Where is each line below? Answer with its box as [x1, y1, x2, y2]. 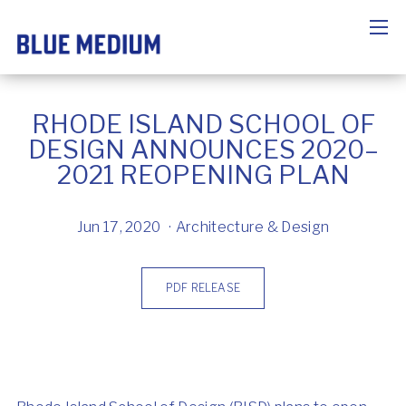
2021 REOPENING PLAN [56, 159, 350, 190]
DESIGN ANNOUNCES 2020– [27, 134, 379, 165]
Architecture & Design [175, 218, 330, 236]
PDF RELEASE [165, 281, 241, 295]
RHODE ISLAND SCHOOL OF [31, 109, 375, 140]
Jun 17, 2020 [76, 218, 161, 236]
